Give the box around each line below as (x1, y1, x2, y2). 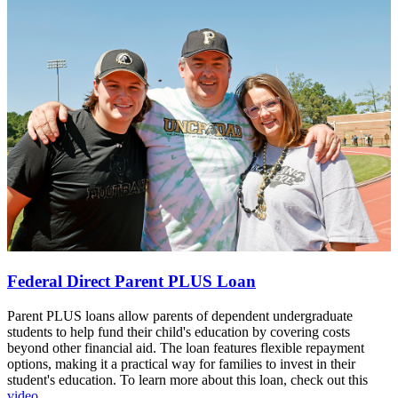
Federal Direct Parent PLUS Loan (7, 272, 256, 291)
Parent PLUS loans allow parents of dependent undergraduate (7, 307, 353, 323)
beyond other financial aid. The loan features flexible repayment (7, 339, 364, 355)
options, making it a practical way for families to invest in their (7, 355, 355, 371)
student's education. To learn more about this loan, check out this (7, 371, 368, 387)
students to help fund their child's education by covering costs (7, 323, 350, 339)
